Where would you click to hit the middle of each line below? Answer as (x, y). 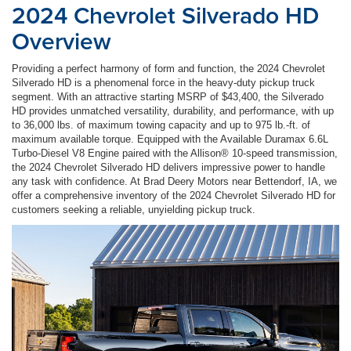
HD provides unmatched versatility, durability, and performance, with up (173, 110)
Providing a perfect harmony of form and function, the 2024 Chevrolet (168, 68)
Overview (62, 41)
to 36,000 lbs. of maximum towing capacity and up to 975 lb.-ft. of (161, 125)
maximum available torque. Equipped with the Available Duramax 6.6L (170, 139)
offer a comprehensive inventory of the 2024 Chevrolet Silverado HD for (174, 195)
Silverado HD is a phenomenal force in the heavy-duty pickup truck (163, 82)
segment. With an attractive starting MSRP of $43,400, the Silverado (168, 96)
